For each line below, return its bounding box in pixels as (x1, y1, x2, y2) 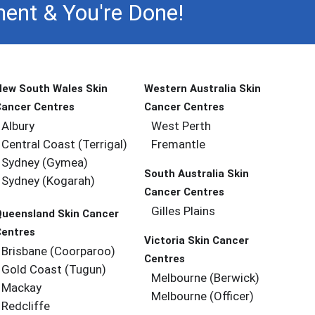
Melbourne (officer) (151, 289, 255, 303)
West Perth (151, 119, 212, 133)
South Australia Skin (144, 167, 250, 180)
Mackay (1, 281, 42, 295)
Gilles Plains (151, 204, 216, 218)
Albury (1, 119, 35, 133)
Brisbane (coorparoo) (1, 244, 116, 258)
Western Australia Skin (144, 82, 262, 95)
